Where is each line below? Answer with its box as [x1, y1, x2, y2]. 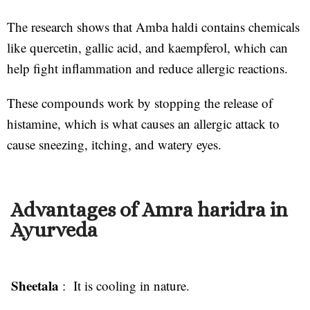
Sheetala [11, 275, 59, 295]
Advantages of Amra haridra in [10, 198, 288, 221]
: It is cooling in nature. [59, 276, 190, 294]
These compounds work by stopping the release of [7, 93, 273, 111]
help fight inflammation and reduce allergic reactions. [7, 59, 288, 77]
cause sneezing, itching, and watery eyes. [7, 135, 221, 153]
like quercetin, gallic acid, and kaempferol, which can [7, 38, 288, 56]
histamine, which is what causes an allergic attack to [7, 114, 280, 132]
